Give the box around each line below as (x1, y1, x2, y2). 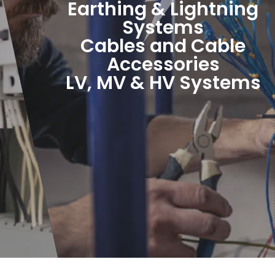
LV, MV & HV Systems (65, 70, 261, 96)
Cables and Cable (80, 33, 246, 60)
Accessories (106, 52, 220, 78)
